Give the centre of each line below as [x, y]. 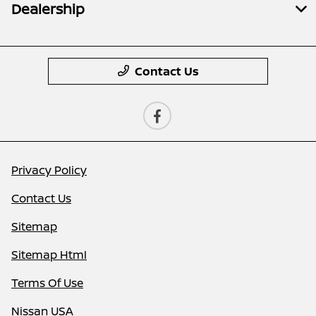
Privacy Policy [49, 170]
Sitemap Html [49, 255]
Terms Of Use [47, 283]
